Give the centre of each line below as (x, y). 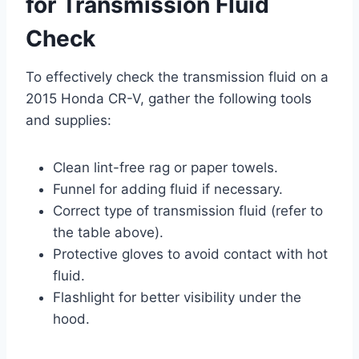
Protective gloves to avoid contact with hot (190, 254)
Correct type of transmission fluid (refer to (188, 210)
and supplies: (69, 120)
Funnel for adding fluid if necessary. (168, 189)
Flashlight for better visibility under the (177, 297)
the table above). (108, 232)
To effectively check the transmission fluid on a (177, 77)
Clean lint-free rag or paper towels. (165, 167)
